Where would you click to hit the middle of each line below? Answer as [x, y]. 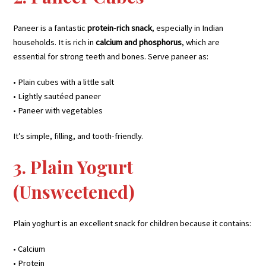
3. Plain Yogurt [73, 167]
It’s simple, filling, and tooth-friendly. [78, 136]
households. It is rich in [55, 42]
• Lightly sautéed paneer [57, 96]
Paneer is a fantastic [50, 28]
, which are [201, 42]
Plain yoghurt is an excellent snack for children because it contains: [132, 223]
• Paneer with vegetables [58, 110]
